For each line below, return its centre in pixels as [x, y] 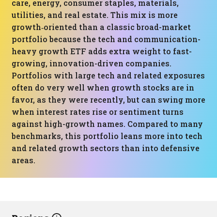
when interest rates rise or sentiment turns [98, 112]
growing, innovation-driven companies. [92, 63]
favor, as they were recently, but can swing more [108, 100]
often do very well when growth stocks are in [103, 87]
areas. [23, 160]
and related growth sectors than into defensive [106, 148]
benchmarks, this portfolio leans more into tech [107, 136]
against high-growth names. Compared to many [107, 124]
